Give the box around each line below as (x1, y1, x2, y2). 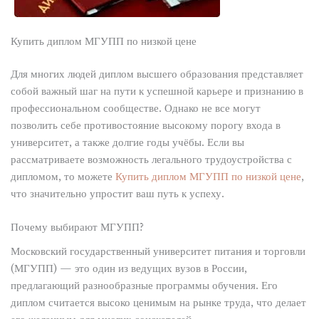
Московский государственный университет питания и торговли (10, 245, 305, 258)
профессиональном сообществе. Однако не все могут (10, 101, 261, 115)
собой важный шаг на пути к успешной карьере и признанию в (10, 84, 303, 98)
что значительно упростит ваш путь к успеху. (10, 187, 224, 200)
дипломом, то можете (10, 169, 115, 183)
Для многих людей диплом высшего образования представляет (10, 67, 303, 80)
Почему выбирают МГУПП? (10, 220, 144, 234)
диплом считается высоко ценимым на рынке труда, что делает (10, 296, 306, 310)
